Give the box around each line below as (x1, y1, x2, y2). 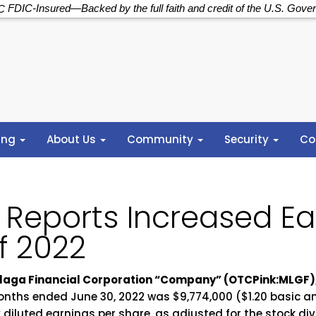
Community (127, 132, 197, 147)
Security (224, 132, 272, 147)
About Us (47, 132, 99, 147)
